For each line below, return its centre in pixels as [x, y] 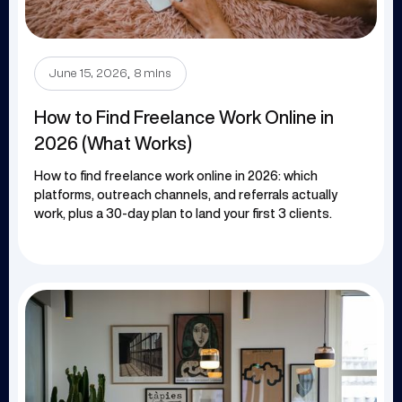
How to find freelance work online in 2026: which [176, 176]
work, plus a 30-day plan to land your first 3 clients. [183, 214]
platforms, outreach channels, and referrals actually [186, 195]
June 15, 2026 [88, 74]
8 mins [153, 74]
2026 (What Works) [113, 144]
